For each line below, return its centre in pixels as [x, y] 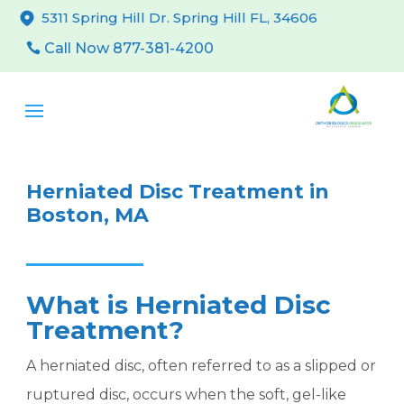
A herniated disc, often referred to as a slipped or [202, 366]
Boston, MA [88, 215]
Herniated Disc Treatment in [178, 192]
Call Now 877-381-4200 [129, 48]
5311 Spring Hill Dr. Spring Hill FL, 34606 [180, 18]
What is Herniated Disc [179, 305]
